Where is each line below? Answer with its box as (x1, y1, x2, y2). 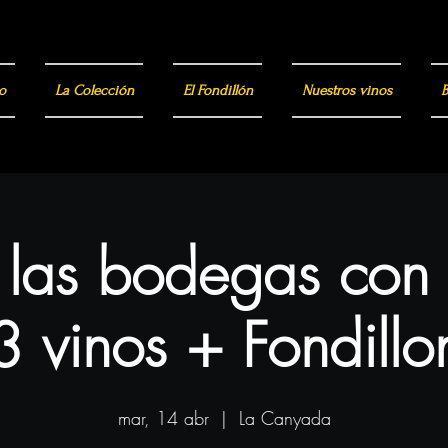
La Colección (54, 81, 134, 99)
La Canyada (238, 405, 331, 430)
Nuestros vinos (301, 81, 392, 99)
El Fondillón (182, 81, 253, 99)
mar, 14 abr (117, 405, 209, 430)
